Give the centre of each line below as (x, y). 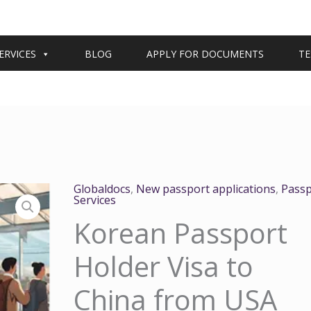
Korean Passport (181, 233)
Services (95, 200)
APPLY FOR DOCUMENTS (205, 53)
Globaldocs (102, 189)
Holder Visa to (164, 266)
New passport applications (206, 189)
